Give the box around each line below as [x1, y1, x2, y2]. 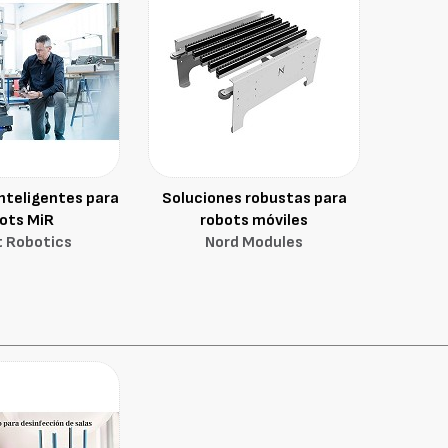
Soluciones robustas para [161, 189, 347, 208]
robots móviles [200, 211, 309, 230]
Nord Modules [205, 233, 304, 252]
